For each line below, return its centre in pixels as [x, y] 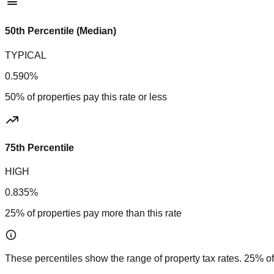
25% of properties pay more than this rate [93, 213]
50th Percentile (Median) [61, 31]
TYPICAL [26, 55]
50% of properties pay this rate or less [86, 97]
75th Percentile [39, 147]
